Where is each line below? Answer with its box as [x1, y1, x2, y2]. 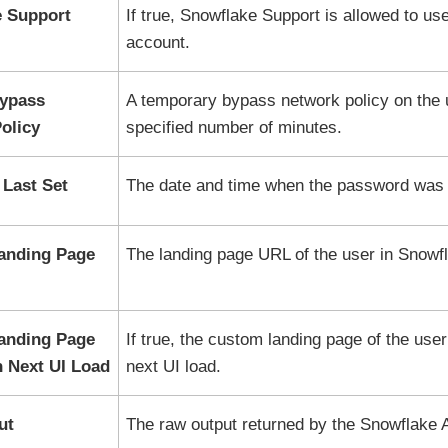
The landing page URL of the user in [125, 245, 398, 264]
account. [125, 33, 190, 52]
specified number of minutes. [125, 118, 342, 137]
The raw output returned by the [125, 415, 360, 434]
